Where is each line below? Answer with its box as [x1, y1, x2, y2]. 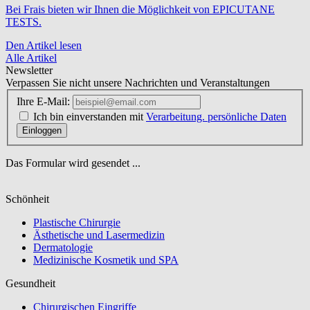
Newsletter [6, 64, 53, 77]
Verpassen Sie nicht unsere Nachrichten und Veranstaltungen [6, 77, 270, 89]
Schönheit [6, 192, 49, 205]
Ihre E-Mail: [17, 95, 70, 107]
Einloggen [22, 125, 62, 136]
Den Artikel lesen [6, 39, 82, 52]
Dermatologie [33, 241, 93, 253]
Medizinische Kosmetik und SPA [33, 253, 179, 266]
